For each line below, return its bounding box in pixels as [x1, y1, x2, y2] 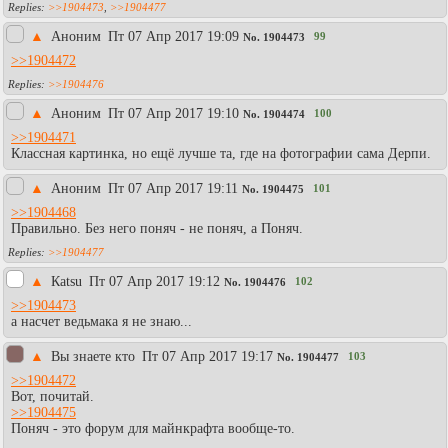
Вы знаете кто [51, 348, 139, 364]
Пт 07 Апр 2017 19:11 [108, 180, 238, 196]
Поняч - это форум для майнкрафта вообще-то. [11, 420, 295, 436]
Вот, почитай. [11, 388, 94, 404]
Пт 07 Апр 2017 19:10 [108, 105, 239, 121]
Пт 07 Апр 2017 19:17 [142, 348, 273, 364]
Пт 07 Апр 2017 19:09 [108, 28, 239, 44]
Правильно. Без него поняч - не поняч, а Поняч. [11, 220, 303, 236]
